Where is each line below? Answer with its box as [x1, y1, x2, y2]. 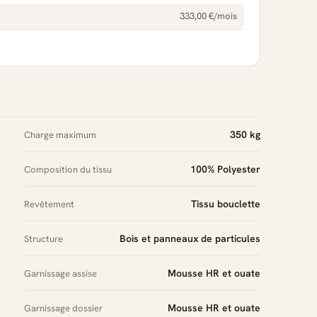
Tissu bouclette [191, 197, 260, 210]
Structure [24, 233, 63, 245]
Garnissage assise [24, 267, 97, 279]
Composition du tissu [24, 163, 112, 175]
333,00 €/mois [180, 10, 237, 22]
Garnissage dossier [24, 302, 103, 314]
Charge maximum [24, 129, 96, 141]
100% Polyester [190, 163, 260, 175]
